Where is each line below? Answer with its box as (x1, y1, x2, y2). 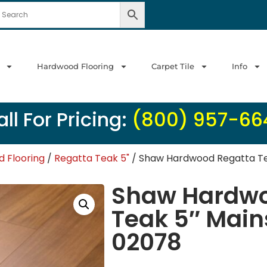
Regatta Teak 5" (54, 151, 129, 165)
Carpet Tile (151, 61, 194, 71)
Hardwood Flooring (37, 61, 114, 71)
